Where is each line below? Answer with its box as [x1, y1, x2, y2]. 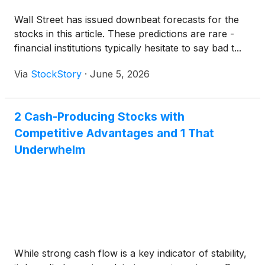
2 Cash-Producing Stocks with [14, 109, 185, 124]
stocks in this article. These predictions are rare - [14, 28, 234, 40]
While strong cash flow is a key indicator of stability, [14, 247, 247, 259]
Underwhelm [14, 143, 85, 157]
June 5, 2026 [90, 68, 150, 80]
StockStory [31, 68, 82, 80]
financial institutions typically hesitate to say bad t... [14, 42, 241, 54]
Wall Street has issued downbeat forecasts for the [14, 14, 239, 25]
